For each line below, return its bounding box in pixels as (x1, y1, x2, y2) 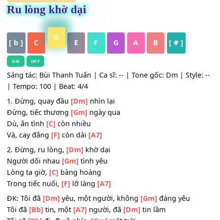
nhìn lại (97, 131, 128, 142)
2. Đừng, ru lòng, (7, 185, 74, 196)
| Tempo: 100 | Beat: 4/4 (7, 114, 98, 125)
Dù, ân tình (7, 156, 51, 167)
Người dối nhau (7, 198, 69, 209)
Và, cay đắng (7, 169, 57, 180)
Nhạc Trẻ (48, 17, 82, 26)
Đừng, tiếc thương (7, 143, 79, 155)
